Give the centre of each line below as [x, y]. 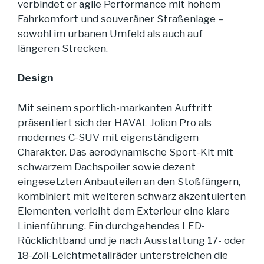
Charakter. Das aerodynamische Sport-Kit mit [126, 152]
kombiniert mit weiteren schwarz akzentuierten [132, 196]
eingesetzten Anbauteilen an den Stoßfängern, [129, 181]
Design [36, 78]
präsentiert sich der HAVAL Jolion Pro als [115, 122]
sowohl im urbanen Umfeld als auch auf [110, 33]
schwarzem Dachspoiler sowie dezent [107, 166]
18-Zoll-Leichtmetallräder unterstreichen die [123, 255]
